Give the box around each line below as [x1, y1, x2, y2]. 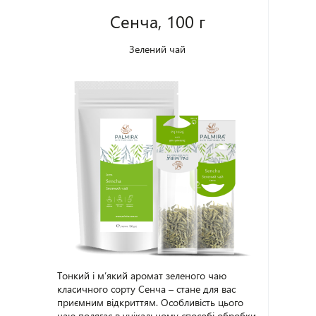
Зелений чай [129, 42, 186, 56]
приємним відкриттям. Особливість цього [57, 296, 244, 309]
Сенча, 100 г [109, 10, 205, 32]
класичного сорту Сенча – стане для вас [57, 282, 236, 296]
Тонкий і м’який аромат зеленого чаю [57, 269, 227, 282]
